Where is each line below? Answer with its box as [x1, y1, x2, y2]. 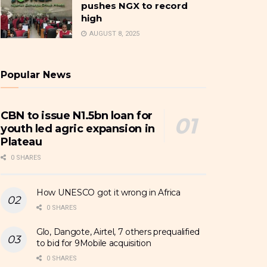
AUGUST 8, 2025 [88, 30, 139, 38]
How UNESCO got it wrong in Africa [36, 187, 181, 198]
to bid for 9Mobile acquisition [36, 238, 151, 249]
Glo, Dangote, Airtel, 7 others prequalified [36, 226, 200, 238]
